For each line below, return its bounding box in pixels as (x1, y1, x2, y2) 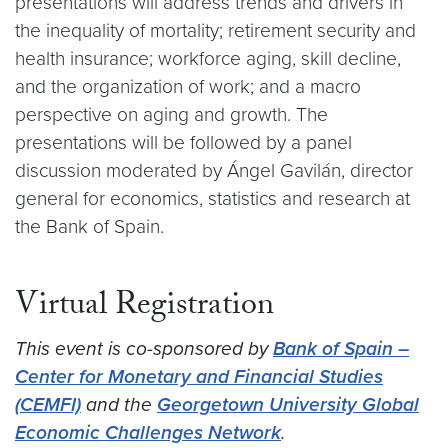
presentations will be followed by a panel (15, 131, 352, 154)
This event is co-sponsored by (15, 337, 273, 360)
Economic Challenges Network (15, 421, 281, 444)
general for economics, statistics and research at (15, 187, 410, 210)
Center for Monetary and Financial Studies (15, 365, 383, 388)
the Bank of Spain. (15, 215, 164, 238)
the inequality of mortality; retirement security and (15, 19, 416, 42)
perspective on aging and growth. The (15, 103, 328, 126)
